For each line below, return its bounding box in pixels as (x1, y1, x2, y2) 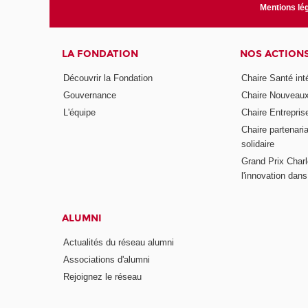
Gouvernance (63, 90, 117, 101)
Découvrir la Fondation (63, 73, 153, 84)
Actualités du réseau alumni (63, 237, 175, 248)
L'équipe (63, 107, 96, 118)
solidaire (241, 139, 274, 150)
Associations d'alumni (63, 254, 151, 265)
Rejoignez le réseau (63, 272, 142, 283)
